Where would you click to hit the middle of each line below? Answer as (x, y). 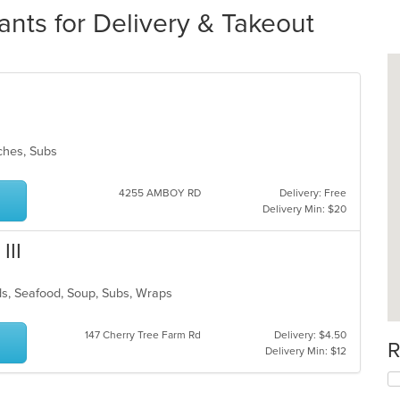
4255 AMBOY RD (159, 193)
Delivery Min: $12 (305, 351)
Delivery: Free (312, 193)
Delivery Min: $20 (304, 209)
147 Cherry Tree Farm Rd (142, 335)
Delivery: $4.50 (310, 335)
